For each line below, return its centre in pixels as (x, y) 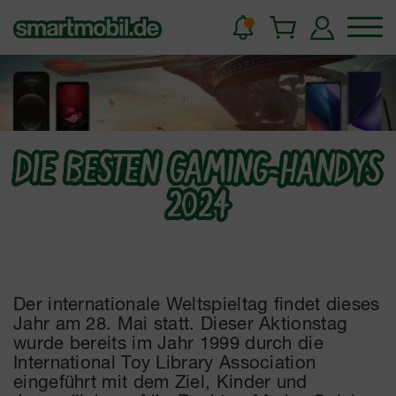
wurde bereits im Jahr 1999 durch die (168, 342)
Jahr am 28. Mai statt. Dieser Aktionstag (181, 322)
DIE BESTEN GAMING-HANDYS (198, 169)
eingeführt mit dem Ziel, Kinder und (160, 381)
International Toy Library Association (165, 361)
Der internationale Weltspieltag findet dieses (197, 303)
